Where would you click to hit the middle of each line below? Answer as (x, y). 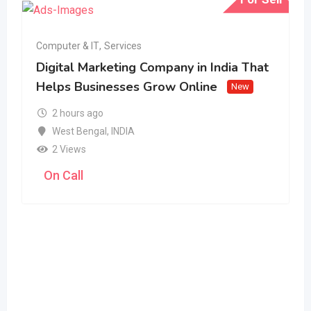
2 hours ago (77, 113)
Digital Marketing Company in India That (152, 67)
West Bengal (79, 131)
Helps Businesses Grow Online (127, 86)
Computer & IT (68, 45)
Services (123, 45)
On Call (64, 175)
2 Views (69, 149)
